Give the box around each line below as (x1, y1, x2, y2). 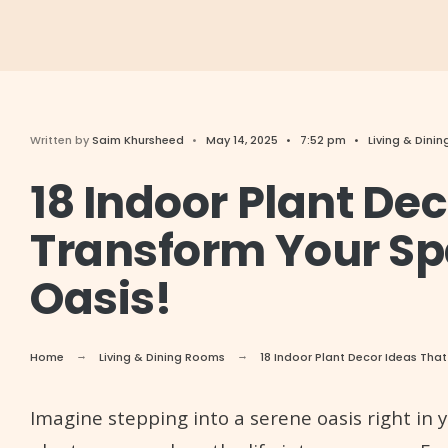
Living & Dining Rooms (99, 349, 225, 366)
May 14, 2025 (206, 132, 278, 149)
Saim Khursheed (92, 132, 184, 149)
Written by (30, 132, 92, 149)
